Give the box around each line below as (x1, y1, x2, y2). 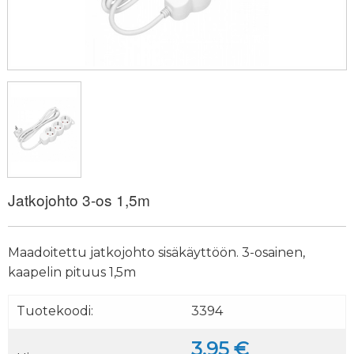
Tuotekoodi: (17, 303, 93, 319)
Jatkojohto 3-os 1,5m (8, 189, 150, 211)
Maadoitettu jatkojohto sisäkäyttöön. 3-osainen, (8, 245, 305, 261)
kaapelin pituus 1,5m (8, 265, 136, 281)
